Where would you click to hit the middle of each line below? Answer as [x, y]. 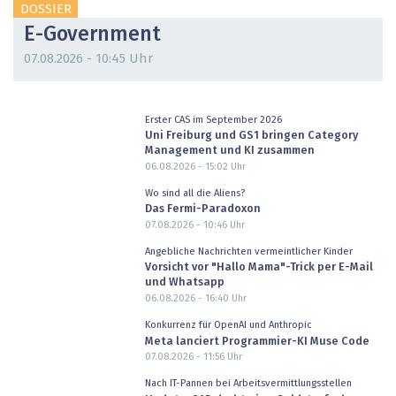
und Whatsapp [184, 283]
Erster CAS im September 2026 [213, 119]
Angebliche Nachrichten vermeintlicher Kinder [248, 251]
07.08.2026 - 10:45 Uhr [88, 58]
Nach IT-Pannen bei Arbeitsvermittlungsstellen [248, 384]
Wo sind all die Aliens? [194, 193]
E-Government [92, 35]
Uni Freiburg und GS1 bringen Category [251, 136]
